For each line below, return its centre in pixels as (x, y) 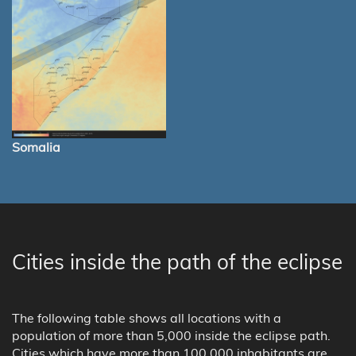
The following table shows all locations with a (147, 318)
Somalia (36, 147)
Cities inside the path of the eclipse (177, 262)
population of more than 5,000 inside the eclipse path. (171, 336)
